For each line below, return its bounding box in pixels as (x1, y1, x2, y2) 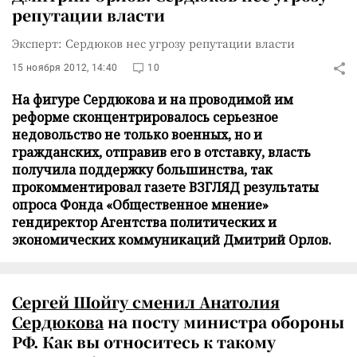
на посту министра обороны (104, 311, 344, 332)
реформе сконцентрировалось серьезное (12, 108, 278, 126)
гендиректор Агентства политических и (12, 214, 277, 231)
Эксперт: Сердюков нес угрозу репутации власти (12, 35, 295, 51)
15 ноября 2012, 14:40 (12, 62, 118, 73)
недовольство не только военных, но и (12, 126, 262, 143)
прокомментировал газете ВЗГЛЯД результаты (12, 178, 319, 196)
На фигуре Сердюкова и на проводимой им (12, 91, 293, 108)
